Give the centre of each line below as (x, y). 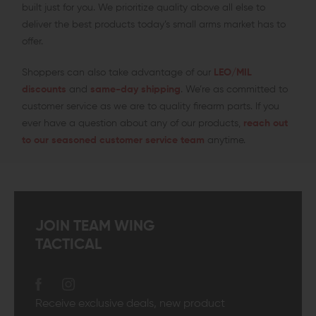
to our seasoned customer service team (113, 141)
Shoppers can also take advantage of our (116, 73)
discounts (44, 90)
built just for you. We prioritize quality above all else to (143, 8)
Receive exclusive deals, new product (130, 304)
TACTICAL (68, 245)
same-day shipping (134, 90)
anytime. (225, 141)
